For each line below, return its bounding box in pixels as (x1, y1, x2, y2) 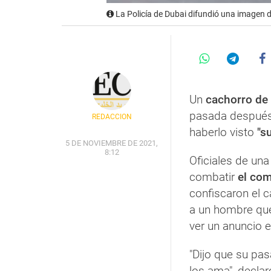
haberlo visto (189, 125, 254, 139)
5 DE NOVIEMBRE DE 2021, (65, 138, 158, 148)
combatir (189, 169, 238, 184)
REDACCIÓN (91, 112, 132, 121)
